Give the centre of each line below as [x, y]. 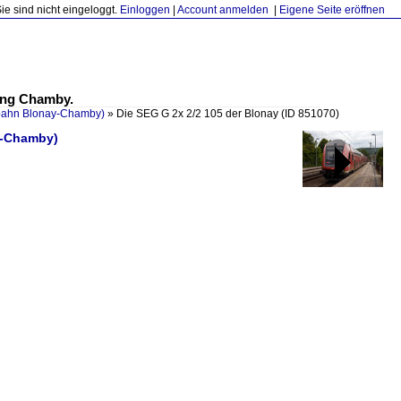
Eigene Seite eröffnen [332, 10]
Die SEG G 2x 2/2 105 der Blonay [199, 114]
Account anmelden [223, 10]
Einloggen [145, 10]
